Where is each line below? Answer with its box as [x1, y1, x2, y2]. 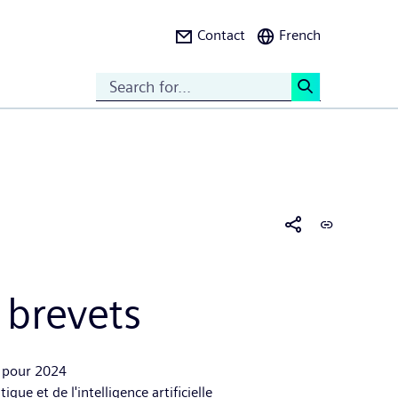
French [279, 27, 321, 44]
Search [302, 107, 354, 127]
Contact [197, 27, 245, 44]
